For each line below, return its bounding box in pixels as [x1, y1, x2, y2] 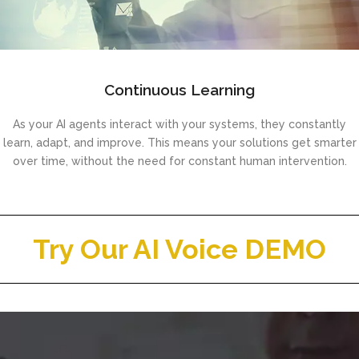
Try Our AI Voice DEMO [33, 233, 326, 266]
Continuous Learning [104, 81, 255, 99]
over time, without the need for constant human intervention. [12, 155, 347, 168]
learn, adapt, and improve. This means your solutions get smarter [2, 136, 357, 150]
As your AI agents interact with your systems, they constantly [13, 118, 346, 131]
